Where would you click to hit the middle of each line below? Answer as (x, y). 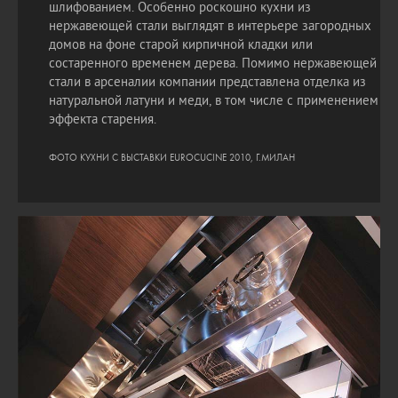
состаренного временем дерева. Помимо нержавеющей (213, 64)
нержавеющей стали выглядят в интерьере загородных (210, 27)
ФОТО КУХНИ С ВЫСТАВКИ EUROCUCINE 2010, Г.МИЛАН (172, 158)
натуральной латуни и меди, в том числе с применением (214, 102)
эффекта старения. (103, 120)
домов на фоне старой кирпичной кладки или (181, 46)
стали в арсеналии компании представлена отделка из (207, 83)
